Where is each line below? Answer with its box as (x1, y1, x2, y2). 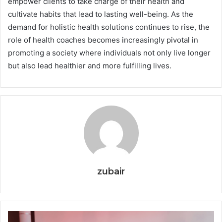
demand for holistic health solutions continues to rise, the (8, 22, 210, 32)
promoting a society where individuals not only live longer (8, 48, 211, 58)
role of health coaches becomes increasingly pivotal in (8, 35, 198, 45)
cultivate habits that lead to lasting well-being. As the (8, 9, 193, 19)
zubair (97, 166, 125, 177)
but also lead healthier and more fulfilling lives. (8, 61, 171, 71)
